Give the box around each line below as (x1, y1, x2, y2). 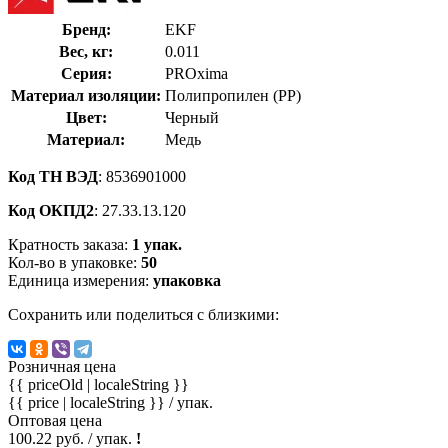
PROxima (165, 64, 228, 82)
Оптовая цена (8, 411, 102, 429)
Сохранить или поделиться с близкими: (8, 305, 279, 323)
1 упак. (132, 235, 182, 253)
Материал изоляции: (11, 86, 161, 104)
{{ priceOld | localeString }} (8, 375, 189, 393)
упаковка (153, 271, 221, 289)
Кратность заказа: (8, 235, 132, 253)
